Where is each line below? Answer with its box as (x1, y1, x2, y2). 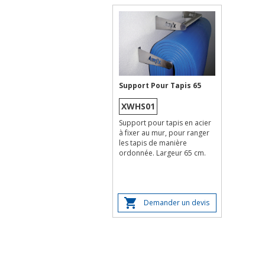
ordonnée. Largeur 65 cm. (118, 147, 206, 158)
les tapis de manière (118, 137, 187, 148)
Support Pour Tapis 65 (118, 80, 201, 91)
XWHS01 (121, 100, 155, 112)
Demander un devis (144, 197, 209, 208)
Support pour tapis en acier (118, 117, 211, 128)
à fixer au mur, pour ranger (118, 127, 209, 138)
